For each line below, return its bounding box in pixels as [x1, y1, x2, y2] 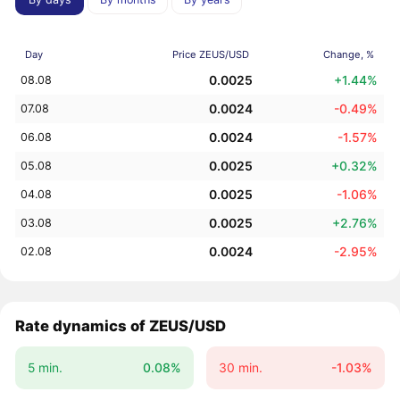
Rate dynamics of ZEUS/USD [15, 317, 227, 336]
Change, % [322, 47, 374, 61]
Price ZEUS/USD [171, 47, 249, 61]
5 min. [27, 359, 62, 375]
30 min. [218, 359, 262, 375]
